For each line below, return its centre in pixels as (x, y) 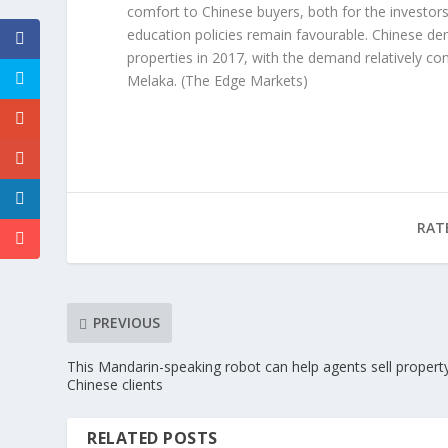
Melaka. (154, 80)
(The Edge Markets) (245, 80)
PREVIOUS (127, 323)
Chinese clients (115, 384)
